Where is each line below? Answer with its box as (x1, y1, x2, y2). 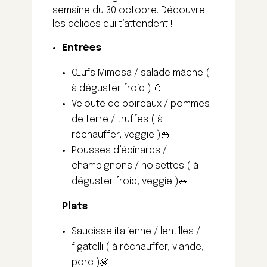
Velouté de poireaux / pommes (71, 98, 210, 109)
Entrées (61, 42, 101, 53)
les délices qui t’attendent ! (52, 18, 173, 29)
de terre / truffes (71, 114, 151, 125)
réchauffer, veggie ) (71, 129, 160, 140)
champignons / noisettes (71, 160, 187, 171)
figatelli (71, 241, 105, 252)
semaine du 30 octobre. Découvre (52, 5, 205, 15)
